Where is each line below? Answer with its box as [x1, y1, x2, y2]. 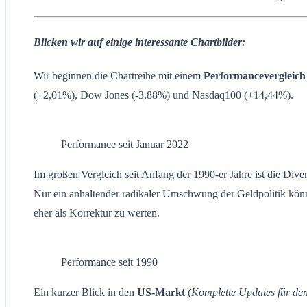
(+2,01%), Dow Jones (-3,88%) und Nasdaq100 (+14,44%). [34, 88, 293, 101]
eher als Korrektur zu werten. [34, 206, 160, 219]
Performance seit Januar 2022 [61, 138, 188, 150]
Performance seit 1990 [61, 256, 158, 268]
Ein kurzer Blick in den [34, 286, 137, 298]
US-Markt [137, 286, 185, 298]
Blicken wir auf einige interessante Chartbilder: [34, 36, 245, 48]
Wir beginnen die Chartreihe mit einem [34, 69, 204, 82]
